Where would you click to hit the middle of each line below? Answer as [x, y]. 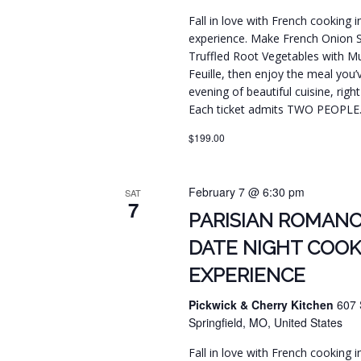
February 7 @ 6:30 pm [247, 192]
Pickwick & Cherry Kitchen [263, 305]
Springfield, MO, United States [266, 323]
